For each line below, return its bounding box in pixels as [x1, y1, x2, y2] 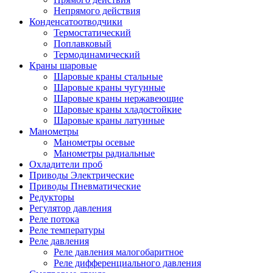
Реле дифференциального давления [54, 258, 201, 268]
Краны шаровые [29, 60, 97, 71]
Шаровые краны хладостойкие [54, 104, 182, 115]
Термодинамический [54, 49, 140, 60]
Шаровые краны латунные [54, 115, 165, 126]
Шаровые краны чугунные [54, 82, 165, 93]
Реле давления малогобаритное [54, 247, 183, 257]
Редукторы [29, 192, 74, 202]
